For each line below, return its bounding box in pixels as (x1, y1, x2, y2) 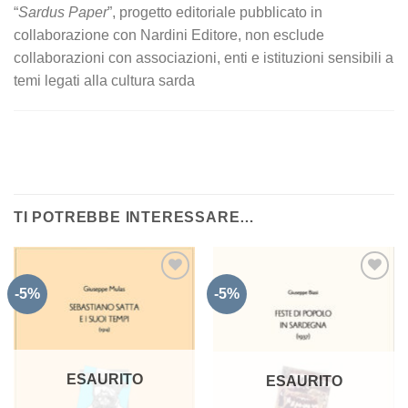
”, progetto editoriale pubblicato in (107, 4, 322, 20)
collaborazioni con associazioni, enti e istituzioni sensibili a (14, 49, 393, 66)
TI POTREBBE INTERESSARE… (14, 209, 256, 226)
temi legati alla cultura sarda (14, 72, 195, 88)
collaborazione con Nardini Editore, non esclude (14, 26, 324, 43)
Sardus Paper (18, 4, 107, 20)
